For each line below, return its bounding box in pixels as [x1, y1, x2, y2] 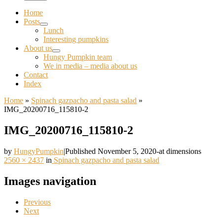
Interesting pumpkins [43, 35, 109, 43]
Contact [24, 71, 48, 79]
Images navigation [4, 174, 96, 187]
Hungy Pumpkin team [43, 53, 112, 61]
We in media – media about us [43, 62, 137, 70]
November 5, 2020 [98, 147, 156, 155]
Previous [24, 197, 51, 206]
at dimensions [159, 147, 201, 155]
